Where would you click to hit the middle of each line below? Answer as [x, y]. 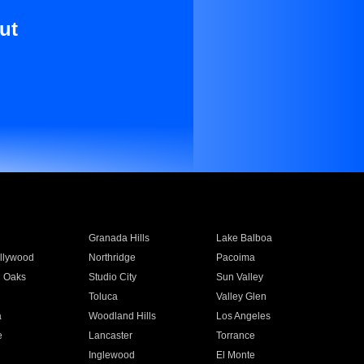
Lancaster [110, 336]
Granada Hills [119, 238]
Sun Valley [240, 277]
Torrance [236, 336]
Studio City [112, 277]
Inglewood [111, 355]
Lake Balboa [245, 238]
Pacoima [236, 258]
